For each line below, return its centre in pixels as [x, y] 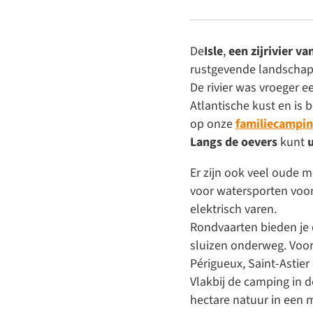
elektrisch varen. [233, 209]
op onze [213, 124]
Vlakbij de [217, 282]
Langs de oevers [234, 142]
